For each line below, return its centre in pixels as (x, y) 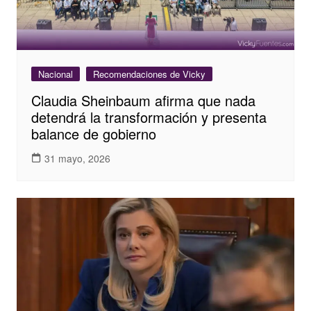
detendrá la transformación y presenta (149, 117)
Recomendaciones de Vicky (149, 74)
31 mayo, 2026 (77, 158)
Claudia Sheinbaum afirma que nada (143, 101)
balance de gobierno (93, 134)
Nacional (55, 74)
